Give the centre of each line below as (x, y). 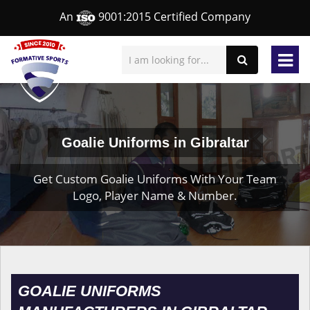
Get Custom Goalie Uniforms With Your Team (155, 179)
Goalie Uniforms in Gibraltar (155, 143)
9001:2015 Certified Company (173, 17)
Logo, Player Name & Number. (155, 195)
